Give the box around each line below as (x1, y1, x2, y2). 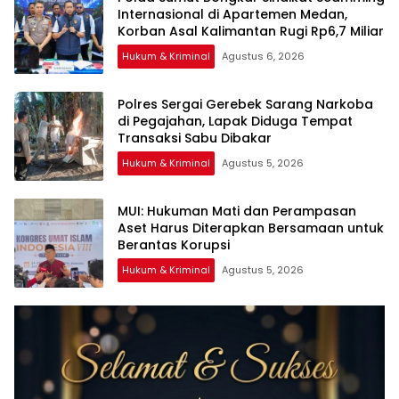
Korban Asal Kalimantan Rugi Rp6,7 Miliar (118, 22, 384, 41)
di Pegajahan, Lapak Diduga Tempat (118, 112, 353, 131)
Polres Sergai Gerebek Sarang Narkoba (118, 95, 373, 114)
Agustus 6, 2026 (222, 49, 305, 64)
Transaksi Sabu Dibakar (118, 129, 272, 148)
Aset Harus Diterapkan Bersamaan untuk (118, 219, 384, 238)
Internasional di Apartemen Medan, (118, 5, 347, 24)
